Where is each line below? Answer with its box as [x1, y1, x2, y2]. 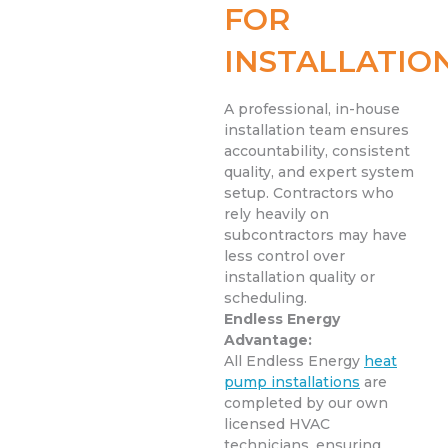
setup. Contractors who [224, 184, 394, 203]
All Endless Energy [224, 352, 364, 371]
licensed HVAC [224, 415, 330, 434]
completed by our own [224, 394, 388, 413]
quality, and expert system [224, 163, 414, 182]
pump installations [224, 373, 360, 392]
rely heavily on [224, 205, 329, 224]
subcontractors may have [224, 226, 407, 245]
